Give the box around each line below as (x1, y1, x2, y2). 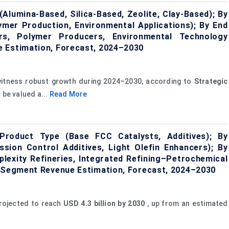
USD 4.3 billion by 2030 (63, 199, 145, 208)
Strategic (194, 77, 228, 85)
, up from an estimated (145, 199, 228, 208)
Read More (49, 89, 87, 98)
